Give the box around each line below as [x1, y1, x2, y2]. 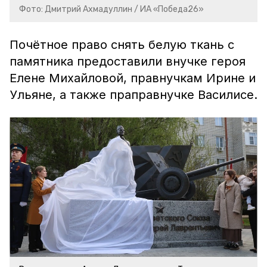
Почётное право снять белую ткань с [10, 38, 234, 52]
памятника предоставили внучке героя [10, 54, 246, 69]
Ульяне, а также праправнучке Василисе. [10, 88, 257, 102]
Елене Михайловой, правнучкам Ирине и [10, 71, 256, 85]
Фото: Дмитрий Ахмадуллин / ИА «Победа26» [19, 4, 204, 14]
